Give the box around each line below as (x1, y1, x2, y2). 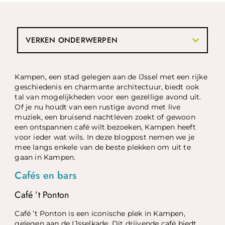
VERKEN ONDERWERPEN (26, 35, 118, 46)
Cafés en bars (15, 168, 77, 183)
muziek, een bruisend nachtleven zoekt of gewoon (15, 113, 195, 122)
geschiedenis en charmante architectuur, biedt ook (15, 83, 199, 91)
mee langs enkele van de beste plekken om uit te (15, 143, 191, 152)
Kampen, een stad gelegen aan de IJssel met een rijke (15, 73, 207, 81)
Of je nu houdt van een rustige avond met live (15, 103, 181, 111)
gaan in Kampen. (15, 153, 76, 162)
